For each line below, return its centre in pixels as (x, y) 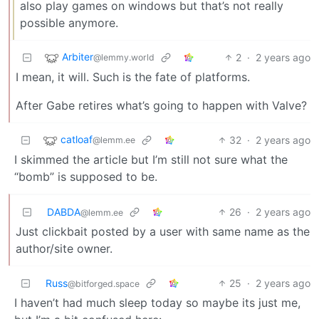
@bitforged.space (104, 284)
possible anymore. (69, 23)
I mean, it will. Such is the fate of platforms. (133, 77)
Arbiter (78, 57)
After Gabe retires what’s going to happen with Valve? (161, 106)
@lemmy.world (124, 58)
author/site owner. (64, 249)
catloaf (77, 140)
